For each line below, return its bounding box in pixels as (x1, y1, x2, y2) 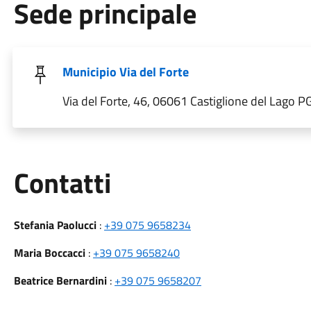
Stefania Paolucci (13, 217, 96, 233)
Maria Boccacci (13, 244, 85, 261)
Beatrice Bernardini (13, 272, 107, 289)
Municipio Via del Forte (62, 62, 189, 81)
